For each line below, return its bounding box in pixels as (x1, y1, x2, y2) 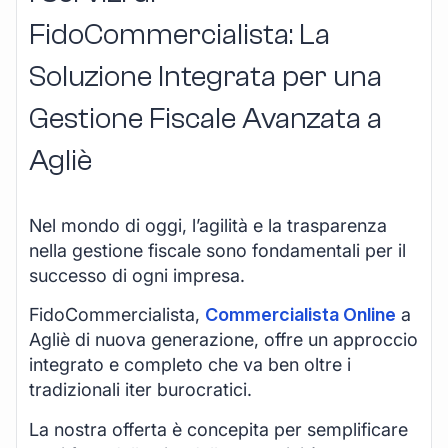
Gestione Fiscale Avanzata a (29, 101, 382, 137)
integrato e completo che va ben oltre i (29, 354, 351, 376)
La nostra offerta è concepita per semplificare (29, 418, 408, 440)
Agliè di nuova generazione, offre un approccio (29, 329, 418, 351)
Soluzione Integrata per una (29, 59, 382, 95)
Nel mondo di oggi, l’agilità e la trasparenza (29, 215, 387, 237)
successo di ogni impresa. (29, 265, 245, 287)
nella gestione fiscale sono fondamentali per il (29, 240, 406, 262)
